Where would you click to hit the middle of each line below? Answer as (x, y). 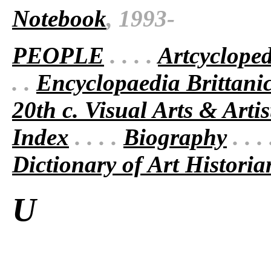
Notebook (59, 18)
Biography (175, 137)
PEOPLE (58, 55)
